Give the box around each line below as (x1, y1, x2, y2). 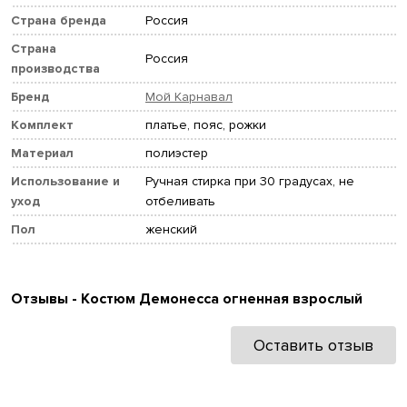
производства (11, 61, 100, 77)
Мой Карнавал (145, 89, 233, 105)
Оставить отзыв (253, 335, 373, 356)
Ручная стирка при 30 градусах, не (145, 174, 354, 190)
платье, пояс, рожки (145, 117, 266, 134)
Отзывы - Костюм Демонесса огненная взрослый (11, 290, 362, 309)
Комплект (11, 117, 74, 134)
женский (145, 222, 197, 238)
